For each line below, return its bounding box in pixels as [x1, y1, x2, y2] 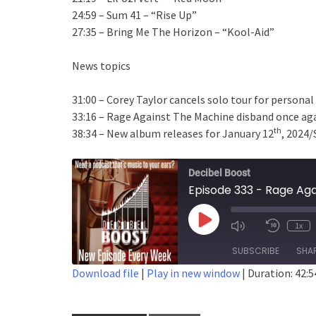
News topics [72, 58, 130, 73]
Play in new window [147, 265, 240, 280]
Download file [72, 265, 139, 280]
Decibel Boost [188, 166, 250, 178]
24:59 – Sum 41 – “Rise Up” [72, 7, 197, 22]
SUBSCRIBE [232, 244, 279, 257]
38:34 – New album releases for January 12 [72, 126, 274, 140]
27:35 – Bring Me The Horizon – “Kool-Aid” [72, 24, 274, 39]
